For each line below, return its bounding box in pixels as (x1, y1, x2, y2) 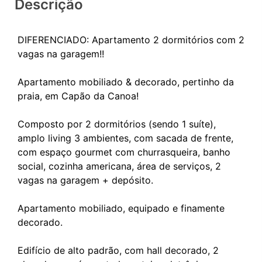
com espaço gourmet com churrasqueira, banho (18, 146, 230, 158)
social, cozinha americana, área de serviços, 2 (18, 160, 221, 172)
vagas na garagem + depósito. (18, 174, 153, 186)
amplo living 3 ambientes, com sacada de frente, (18, 132, 233, 144)
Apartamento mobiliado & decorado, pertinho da (18, 75, 234, 88)
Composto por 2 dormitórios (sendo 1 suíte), (18, 118, 216, 130)
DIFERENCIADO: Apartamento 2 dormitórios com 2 (18, 33, 244, 46)
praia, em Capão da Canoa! (18, 89, 139, 102)
